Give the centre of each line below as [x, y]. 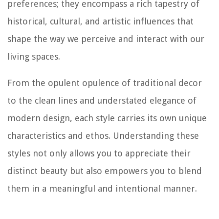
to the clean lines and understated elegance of [102, 101]
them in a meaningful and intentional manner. [102, 189]
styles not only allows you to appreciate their [99, 153]
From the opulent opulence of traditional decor [105, 83]
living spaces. [34, 57]
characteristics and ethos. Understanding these [103, 136]
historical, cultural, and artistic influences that [100, 22]
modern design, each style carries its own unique [107, 118]
